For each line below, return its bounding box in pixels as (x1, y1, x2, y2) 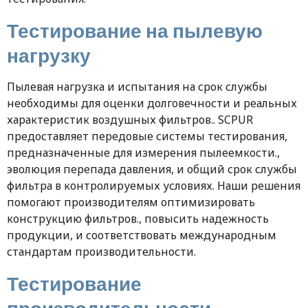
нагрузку (7, 43, 91, 67)
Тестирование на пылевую (7, 19, 263, 43)
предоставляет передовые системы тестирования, (7, 129, 287, 144)
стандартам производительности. (7, 244, 196, 260)
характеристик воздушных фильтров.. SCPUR (7, 112, 253, 128)
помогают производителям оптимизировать (7, 195, 255, 210)
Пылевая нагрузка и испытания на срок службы (7, 79, 267, 95)
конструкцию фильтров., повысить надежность (7, 211, 269, 227)
